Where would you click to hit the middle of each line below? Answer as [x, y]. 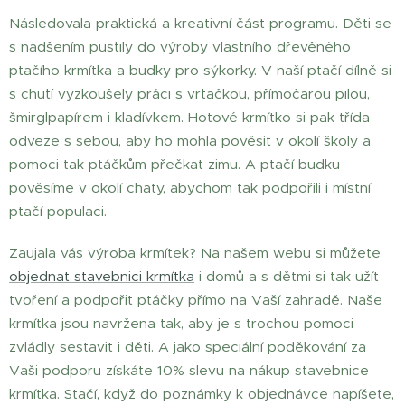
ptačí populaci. [58, 211]
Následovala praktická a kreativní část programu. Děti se [200, 23]
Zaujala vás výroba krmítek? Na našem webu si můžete [195, 252]
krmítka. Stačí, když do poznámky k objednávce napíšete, [202, 393]
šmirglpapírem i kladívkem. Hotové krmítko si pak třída [189, 117]
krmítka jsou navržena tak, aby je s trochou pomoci [181, 323]
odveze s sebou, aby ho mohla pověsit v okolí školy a [190, 140]
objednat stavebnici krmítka [102, 276]
